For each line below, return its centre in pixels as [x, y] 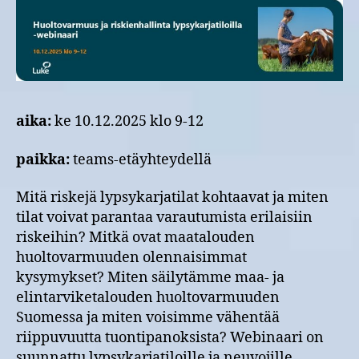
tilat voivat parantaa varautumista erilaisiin [164, 218]
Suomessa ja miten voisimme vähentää [148, 318]
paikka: [43, 159]
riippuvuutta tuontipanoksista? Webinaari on [170, 338]
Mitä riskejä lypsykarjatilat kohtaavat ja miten [172, 198]
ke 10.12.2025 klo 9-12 [127, 121]
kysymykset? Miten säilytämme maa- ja [150, 278]
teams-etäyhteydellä [141, 159]
